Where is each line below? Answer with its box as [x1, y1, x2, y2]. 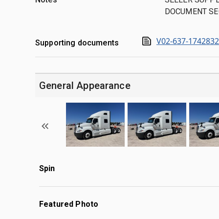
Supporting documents [35, 38, 119, 47]
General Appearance [39, 79, 131, 91]
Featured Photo [39, 199, 99, 209]
